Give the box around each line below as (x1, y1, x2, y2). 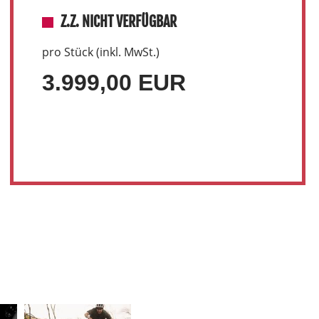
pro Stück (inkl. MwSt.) (41, 44, 159, 60)
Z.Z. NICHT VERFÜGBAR (60, 13, 177, 31)
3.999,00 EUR (41, 70, 186, 95)
